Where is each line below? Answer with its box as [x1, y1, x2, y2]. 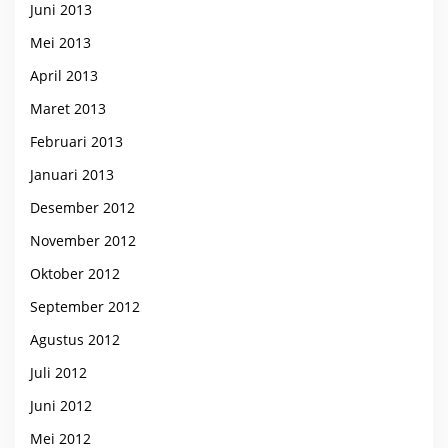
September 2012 [30, 296, 140, 316]
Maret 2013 [30, 98, 106, 118]
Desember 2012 [30, 197, 135, 217]
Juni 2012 [30, 395, 92, 415]
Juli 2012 [30, 362, 87, 382]
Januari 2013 [30, 164, 114, 184]
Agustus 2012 [30, 329, 120, 349]
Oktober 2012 [30, 263, 120, 283]
